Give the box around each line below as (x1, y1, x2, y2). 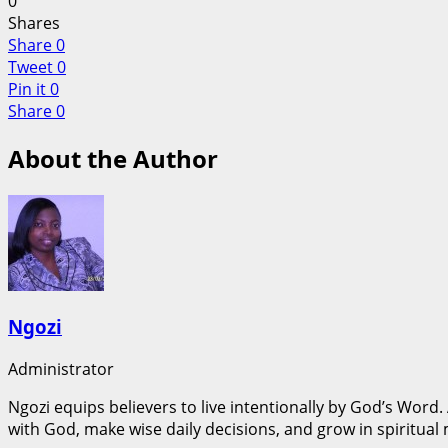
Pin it (8, 77, 46, 100)
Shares (8, 11, 60, 34)
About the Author (8, 141, 218, 175)
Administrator (8, 358, 114, 381)
